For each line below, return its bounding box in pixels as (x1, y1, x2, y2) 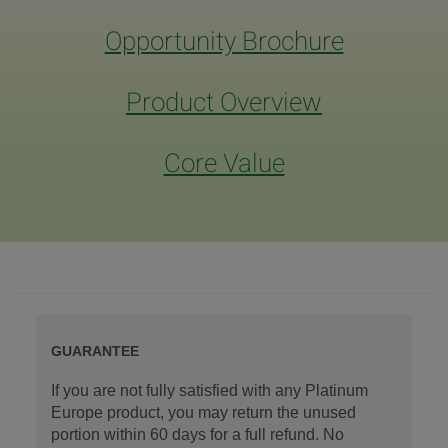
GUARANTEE (50, 343, 139, 360)
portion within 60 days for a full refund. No (50, 426, 344, 444)
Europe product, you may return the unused (50, 404, 356, 422)
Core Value (163, 144, 285, 183)
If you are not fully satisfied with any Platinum (50, 382, 368, 400)
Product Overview (126, 83, 322, 122)
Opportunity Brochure (104, 22, 344, 61)
